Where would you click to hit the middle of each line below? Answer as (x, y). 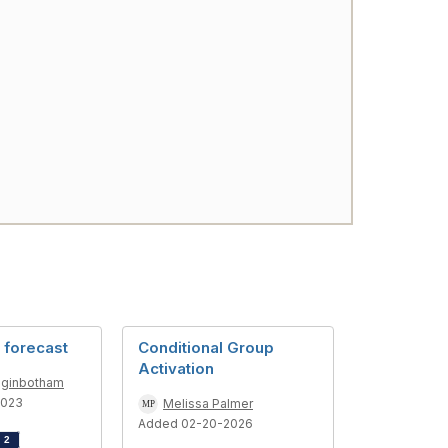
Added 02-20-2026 (195, 424)
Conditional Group (206, 348)
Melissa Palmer (208, 404)
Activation (176, 369)
